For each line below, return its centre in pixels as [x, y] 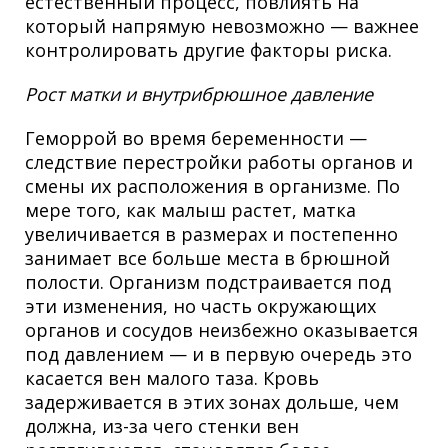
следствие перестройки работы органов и [219, 162]
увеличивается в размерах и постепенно [211, 234]
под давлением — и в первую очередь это [218, 354]
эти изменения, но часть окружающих [200, 306]
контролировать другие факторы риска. [208, 50]
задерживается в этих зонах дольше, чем [212, 402]
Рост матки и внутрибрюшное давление [199, 94]
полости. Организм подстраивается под [208, 282]
